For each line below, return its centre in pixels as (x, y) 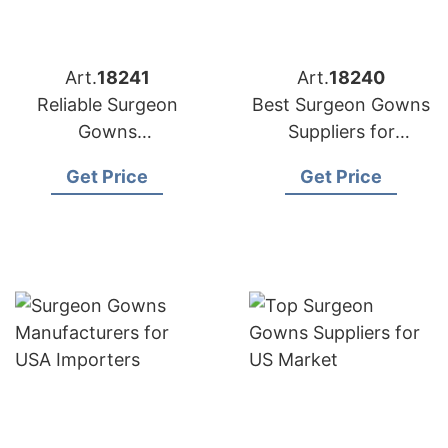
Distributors (107, 185)
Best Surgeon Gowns (341, 104)
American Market (341, 158)
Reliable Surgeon (107, 104)
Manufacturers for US (107, 158)
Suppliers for (341, 131)
